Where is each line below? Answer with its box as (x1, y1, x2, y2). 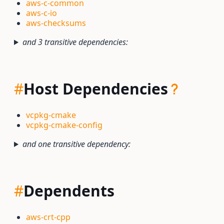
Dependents (23, 180, 114, 201)
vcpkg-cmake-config (26, 119, 102, 130)
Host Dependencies (23, 78, 168, 99)
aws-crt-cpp (26, 211, 70, 222)
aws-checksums (26, 17, 86, 28)
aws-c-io (26, 7, 57, 18)
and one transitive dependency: (22, 138, 130, 149)
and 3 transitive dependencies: (22, 36, 128, 47)
